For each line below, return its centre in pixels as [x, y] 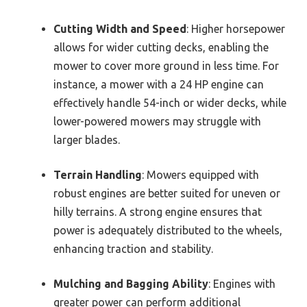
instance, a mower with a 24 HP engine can [159, 85]
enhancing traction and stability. [133, 249]
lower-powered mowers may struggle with [157, 122]
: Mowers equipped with [200, 175]
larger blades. [87, 140]
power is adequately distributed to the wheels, [168, 231]
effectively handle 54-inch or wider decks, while [170, 103]
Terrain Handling [98, 175]
